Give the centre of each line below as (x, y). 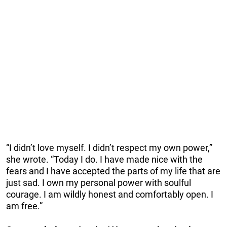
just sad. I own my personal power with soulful (99, 182)
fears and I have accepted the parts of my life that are (113, 171)
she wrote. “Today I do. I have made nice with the (104, 159)
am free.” (24, 206)
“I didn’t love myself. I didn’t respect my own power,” (109, 147)
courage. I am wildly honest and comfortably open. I (110, 194)
